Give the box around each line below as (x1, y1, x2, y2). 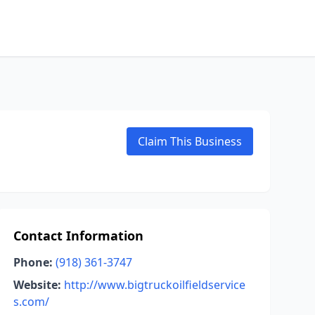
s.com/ (13, 294, 49, 309)
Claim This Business (138, 134, 242, 149)
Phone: (13, 255, 53, 270)
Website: (13, 277, 61, 292)
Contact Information (13, 227, 143, 244)
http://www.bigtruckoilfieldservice (63, 277, 245, 292)
